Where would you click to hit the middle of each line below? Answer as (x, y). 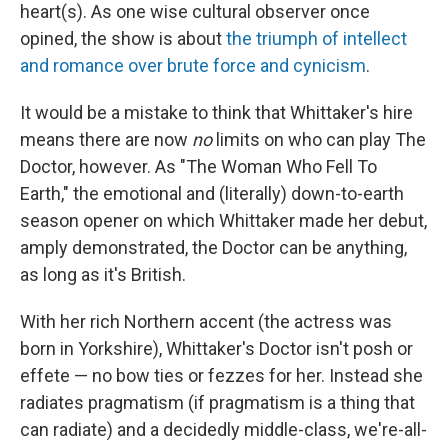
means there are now (106, 140)
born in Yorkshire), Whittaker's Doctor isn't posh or (216, 349)
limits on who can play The (321, 140)
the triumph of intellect (316, 39)
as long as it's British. (103, 275)
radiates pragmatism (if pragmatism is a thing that (217, 403)
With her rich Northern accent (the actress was (206, 322)
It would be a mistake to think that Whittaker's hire (216, 113)
